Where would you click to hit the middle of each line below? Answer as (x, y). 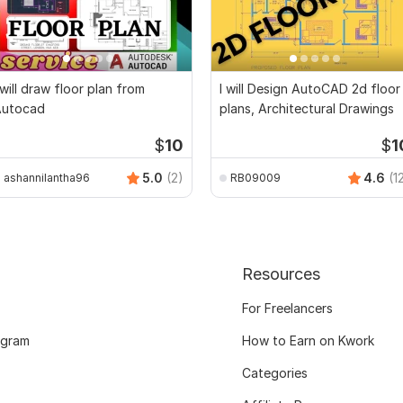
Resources (281, 274)
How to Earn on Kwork (308, 341)
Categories (274, 373)
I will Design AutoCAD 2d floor (310, 89)
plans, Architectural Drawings (307, 109)
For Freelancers (287, 309)
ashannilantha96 (47, 177)
